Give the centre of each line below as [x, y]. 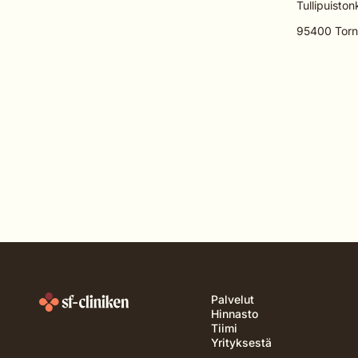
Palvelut [232, 299]
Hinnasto [234, 314]
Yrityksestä [241, 342]
